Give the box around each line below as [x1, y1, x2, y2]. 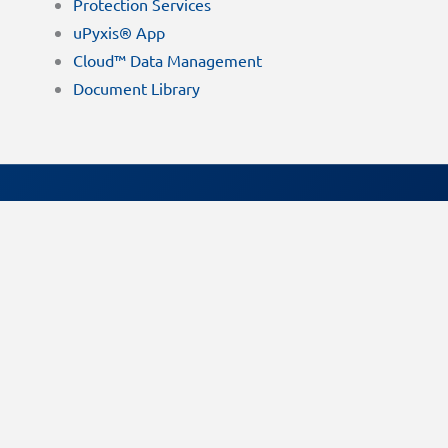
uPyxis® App [72, 22, 165, 43]
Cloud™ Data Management [72, 50, 262, 71]
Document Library [72, 78, 200, 99]
